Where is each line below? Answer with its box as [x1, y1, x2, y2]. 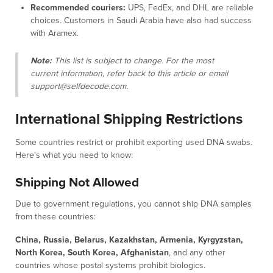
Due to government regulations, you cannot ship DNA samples [15, 198, 252, 209]
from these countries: [15, 211, 96, 222]
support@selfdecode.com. [30, 80, 128, 91]
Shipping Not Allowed [15, 175, 139, 191]
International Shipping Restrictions [15, 110, 243, 128]
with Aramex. [30, 27, 79, 38]
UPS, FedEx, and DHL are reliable [126, 2, 253, 13]
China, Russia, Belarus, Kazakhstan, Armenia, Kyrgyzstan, [15, 234, 243, 245]
